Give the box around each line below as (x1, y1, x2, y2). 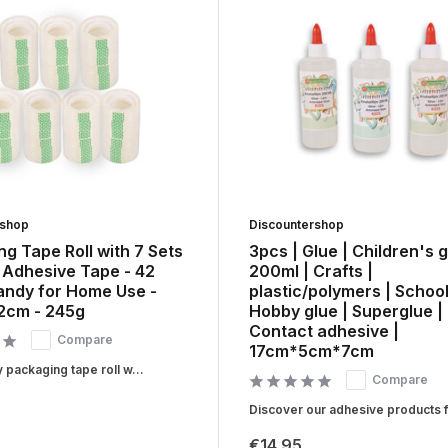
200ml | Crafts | (248, 260, 373, 281)
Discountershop (248, 216, 344, 232)
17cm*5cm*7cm (248, 340, 374, 361)
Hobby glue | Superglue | (248, 300, 443, 321)
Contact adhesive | (248, 320, 399, 341)
